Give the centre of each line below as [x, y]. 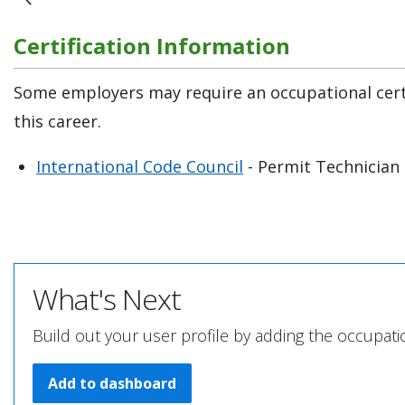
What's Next [107, 298]
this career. [57, 121]
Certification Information [152, 45]
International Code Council [140, 166]
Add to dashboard [112, 384]
